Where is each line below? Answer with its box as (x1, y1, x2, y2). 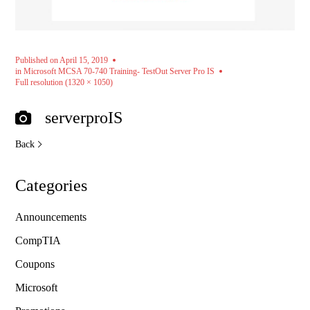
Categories (15, 176, 88, 194)
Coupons (15, 257, 55, 270)
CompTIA (15, 234, 62, 246)
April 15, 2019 (60, 55, 109, 65)
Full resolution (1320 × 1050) (15, 77, 113, 87)
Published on (15, 55, 60, 65)
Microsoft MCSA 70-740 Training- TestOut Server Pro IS (24, 66, 215, 76)
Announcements (15, 210, 87, 223)
